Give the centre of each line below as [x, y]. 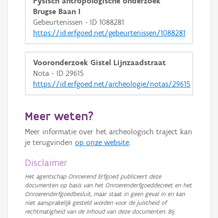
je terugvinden [50, 142]
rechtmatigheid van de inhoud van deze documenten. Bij [100, 211]
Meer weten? [59, 116]
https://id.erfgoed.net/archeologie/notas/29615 [112, 84]
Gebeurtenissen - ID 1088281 [79, 22]
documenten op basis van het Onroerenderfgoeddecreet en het [108, 185]
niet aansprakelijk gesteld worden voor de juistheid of [96, 203]
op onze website [102, 142]
